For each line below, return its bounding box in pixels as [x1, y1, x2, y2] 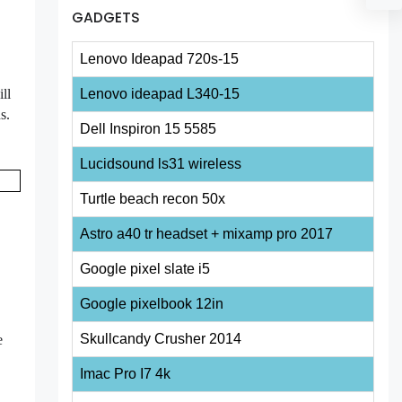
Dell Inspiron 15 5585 [80, 121, 217, 137]
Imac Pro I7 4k [80, 366, 171, 382]
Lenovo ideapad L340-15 [80, 86, 240, 102]
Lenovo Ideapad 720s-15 [80, 51, 240, 67]
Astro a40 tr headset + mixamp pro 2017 [80, 226, 334, 242]
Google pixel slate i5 [80, 261, 211, 277]
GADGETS [72, 7, 141, 27]
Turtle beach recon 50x [80, 191, 226, 207]
